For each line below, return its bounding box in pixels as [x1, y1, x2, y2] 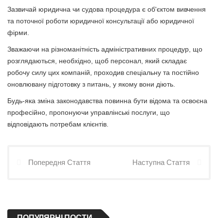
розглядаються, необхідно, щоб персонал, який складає [7, 56, 187, 65]
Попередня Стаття [28, 158, 91, 166]
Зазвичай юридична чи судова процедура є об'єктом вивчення [7, 5, 206, 13]
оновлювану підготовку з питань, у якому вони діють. [7, 80, 175, 88]
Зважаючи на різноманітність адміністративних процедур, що [7, 45, 202, 53]
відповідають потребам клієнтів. [7, 120, 109, 128]
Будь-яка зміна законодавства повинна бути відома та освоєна [7, 96, 207, 105]
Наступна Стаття [132, 158, 190, 166]
